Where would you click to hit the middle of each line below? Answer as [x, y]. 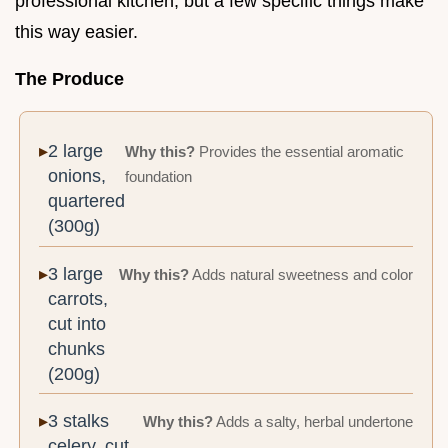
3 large [76, 273]
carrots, [78, 298]
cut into [77, 323]
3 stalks [79, 421]
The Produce [69, 78]
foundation [159, 177]
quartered [87, 201]
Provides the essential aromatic [300, 152]
